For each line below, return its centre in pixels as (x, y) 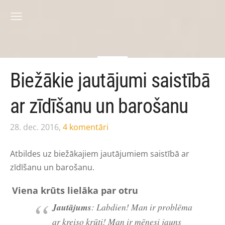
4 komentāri (86, 127)
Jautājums (72, 207)
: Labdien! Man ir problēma (142, 207)
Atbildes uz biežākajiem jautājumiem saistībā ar (100, 153)
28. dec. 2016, (35, 127)
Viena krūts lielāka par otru (75, 190)
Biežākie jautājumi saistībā (110, 81)
